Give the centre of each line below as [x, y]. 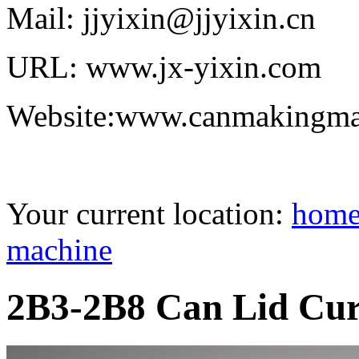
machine [59, 250]
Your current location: [149, 214]
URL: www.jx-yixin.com [164, 67]
